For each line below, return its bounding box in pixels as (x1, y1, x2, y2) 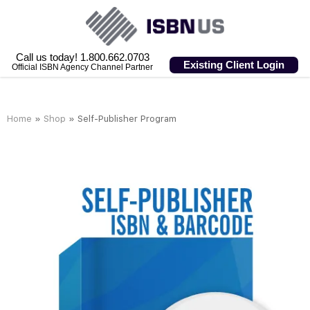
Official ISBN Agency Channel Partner (12, 62, 153, 73)
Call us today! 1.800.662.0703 (15, 51, 149, 64)
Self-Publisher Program (77, 113, 176, 124)
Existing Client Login (183, 59, 284, 71)
